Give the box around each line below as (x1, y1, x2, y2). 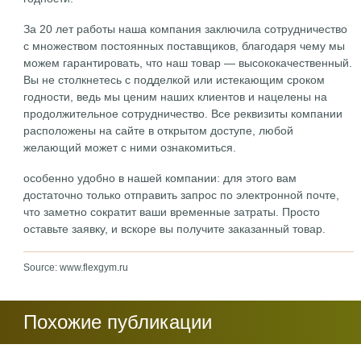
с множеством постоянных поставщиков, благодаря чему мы (23, 39, 346, 52)
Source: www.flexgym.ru (23, 262, 129, 273)
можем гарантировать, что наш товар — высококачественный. (23, 56, 353, 69)
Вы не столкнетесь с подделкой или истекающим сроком (23, 73, 326, 86)
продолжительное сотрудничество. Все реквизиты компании (23, 107, 343, 120)
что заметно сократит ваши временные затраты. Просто (23, 205, 321, 218)
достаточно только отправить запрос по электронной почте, (23, 189, 340, 201)
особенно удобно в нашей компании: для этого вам (23, 172, 297, 185)
